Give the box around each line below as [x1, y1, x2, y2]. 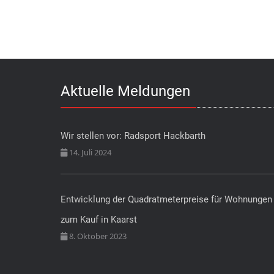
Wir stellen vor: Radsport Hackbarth [61, 130, 206, 141]
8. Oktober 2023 [67, 230, 127, 242]
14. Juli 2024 [67, 146, 111, 158]
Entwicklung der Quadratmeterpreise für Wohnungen [61, 193, 272, 205]
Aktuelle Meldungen [61, 82, 190, 100]
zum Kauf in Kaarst [61, 213, 137, 225]
